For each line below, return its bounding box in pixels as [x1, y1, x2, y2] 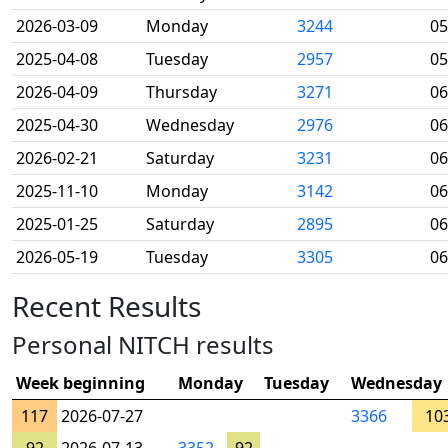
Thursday [146, 81, 217, 103]
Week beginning [16, 372, 145, 394]
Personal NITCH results [12, 328, 274, 361]
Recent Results [12, 287, 201, 325]
